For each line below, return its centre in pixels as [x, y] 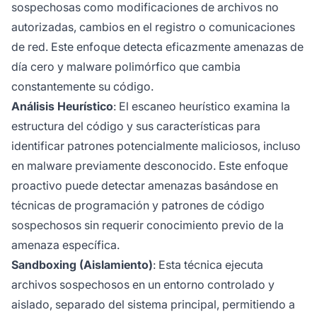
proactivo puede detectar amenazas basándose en [145, 186]
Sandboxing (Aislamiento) [82, 265]
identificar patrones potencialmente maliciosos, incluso [156, 146]
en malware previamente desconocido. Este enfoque [150, 166]
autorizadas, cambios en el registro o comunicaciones [153, 27]
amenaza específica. [65, 245]
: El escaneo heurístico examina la [202, 106]
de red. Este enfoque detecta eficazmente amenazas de [157, 47]
